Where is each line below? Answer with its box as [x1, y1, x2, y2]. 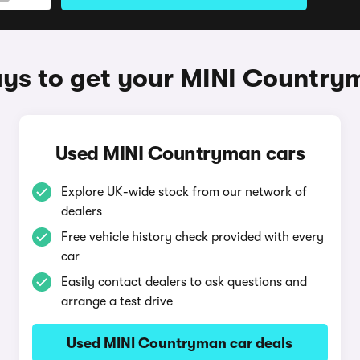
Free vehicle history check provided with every [60, 230, 324, 244]
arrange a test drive [60, 294, 173, 309]
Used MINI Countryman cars [55, 142, 305, 165]
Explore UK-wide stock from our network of [60, 185, 307, 199]
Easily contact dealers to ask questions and [60, 275, 307, 289]
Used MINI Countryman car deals [67, 335, 293, 351]
